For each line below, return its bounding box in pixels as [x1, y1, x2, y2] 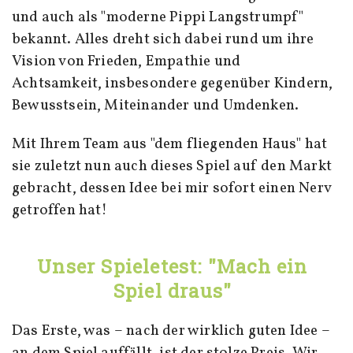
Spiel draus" [113, 278, 232, 304]
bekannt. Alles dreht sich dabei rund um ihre [12, 29, 314, 50]
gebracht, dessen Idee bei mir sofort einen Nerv [12, 178, 331, 199]
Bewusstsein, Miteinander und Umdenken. [12, 95, 299, 117]
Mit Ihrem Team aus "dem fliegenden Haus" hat [12, 134, 328, 155]
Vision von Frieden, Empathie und [12, 51, 241, 72]
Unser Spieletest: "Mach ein [37, 254, 308, 280]
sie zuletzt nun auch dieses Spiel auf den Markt [12, 156, 332, 177]
